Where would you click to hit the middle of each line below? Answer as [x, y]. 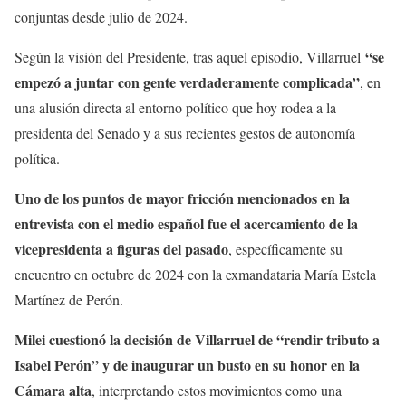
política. [37, 158]
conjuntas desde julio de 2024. [103, 16]
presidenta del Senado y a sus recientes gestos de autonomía [185, 132]
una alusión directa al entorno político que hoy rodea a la [175, 107]
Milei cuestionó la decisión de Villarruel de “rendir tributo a [197, 339]
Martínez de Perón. [71, 299]
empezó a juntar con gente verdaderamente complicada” [187, 82]
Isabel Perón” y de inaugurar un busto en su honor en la [187, 364]
